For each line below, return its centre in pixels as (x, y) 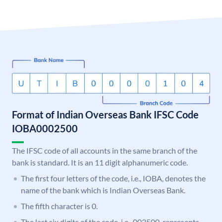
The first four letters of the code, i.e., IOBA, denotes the (113, 178)
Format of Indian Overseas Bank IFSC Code (105, 115)
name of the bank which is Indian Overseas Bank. (103, 190)
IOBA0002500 (45, 129)
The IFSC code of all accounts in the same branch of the (105, 151)
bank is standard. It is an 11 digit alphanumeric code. (100, 163)
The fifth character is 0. (59, 206)
